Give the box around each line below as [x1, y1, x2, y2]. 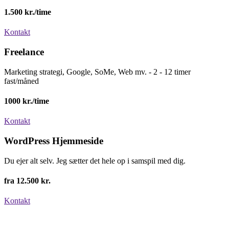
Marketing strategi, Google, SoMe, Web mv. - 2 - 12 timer [4, 67, 191, 76]
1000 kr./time [4, 96, 49, 105]
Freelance [4, 46, 44, 57]
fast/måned [4, 76, 39, 85]
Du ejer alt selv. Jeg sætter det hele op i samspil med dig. [4, 156, 186, 165]
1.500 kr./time [4, 7, 51, 16]
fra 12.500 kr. [4, 176, 51, 185]
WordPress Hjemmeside [4, 135, 103, 146]
